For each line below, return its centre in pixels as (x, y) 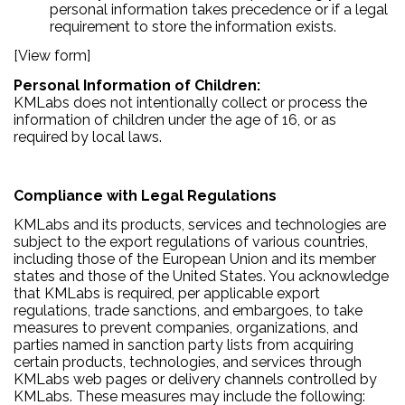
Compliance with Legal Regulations (145, 195)
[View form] (52, 56)
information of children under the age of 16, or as (175, 119)
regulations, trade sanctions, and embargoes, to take (188, 311)
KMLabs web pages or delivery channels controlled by (195, 380)
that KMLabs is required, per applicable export (167, 294)
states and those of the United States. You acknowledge (201, 277)
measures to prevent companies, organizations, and (186, 328)
